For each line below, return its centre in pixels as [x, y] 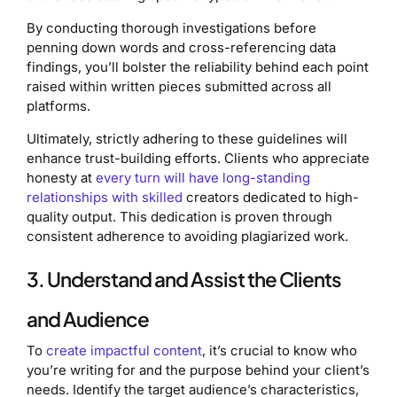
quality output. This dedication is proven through [179, 217]
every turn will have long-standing [203, 178]
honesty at [61, 178]
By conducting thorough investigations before [171, 28]
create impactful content [124, 351]
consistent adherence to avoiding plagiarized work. [187, 237]
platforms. [58, 106]
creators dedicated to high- [271, 198]
